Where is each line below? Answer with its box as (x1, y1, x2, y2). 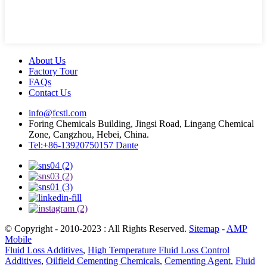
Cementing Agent (164, 256, 231, 266)
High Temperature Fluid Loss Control (88, 245, 229, 255)
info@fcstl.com (29, 108, 86, 118)
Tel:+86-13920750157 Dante (29, 140, 138, 150)
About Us (29, 55, 66, 66)
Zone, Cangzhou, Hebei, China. (29, 129, 149, 139)
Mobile (5, 234, 32, 244)
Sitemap (189, 223, 219, 234)
